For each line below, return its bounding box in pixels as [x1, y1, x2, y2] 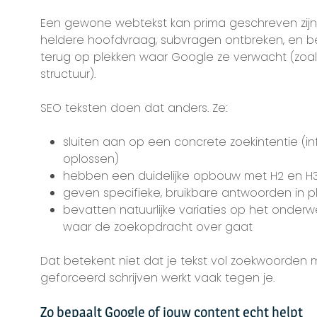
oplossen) [62, 151, 119, 167]
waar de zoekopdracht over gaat [62, 219, 253, 235]
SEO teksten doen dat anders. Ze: [40, 100, 227, 116]
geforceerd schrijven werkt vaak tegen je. [40, 270, 275, 286]
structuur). [40, 66, 96, 82]
